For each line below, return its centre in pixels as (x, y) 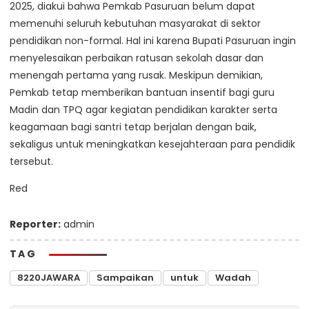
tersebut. (31, 162)
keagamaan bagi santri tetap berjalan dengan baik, (133, 127)
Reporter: (35, 225)
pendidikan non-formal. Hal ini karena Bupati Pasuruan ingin (153, 41)
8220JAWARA (49, 278)
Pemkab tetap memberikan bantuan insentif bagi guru (142, 93)
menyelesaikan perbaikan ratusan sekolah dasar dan (137, 58)
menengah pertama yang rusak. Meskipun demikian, (136, 76)
